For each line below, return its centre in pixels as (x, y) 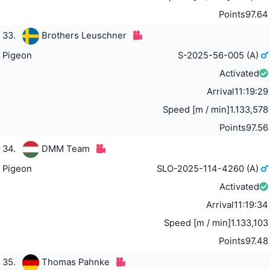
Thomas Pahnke (75, 262)
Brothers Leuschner (84, 35)
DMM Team (65, 149)
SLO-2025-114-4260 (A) (209, 168)
